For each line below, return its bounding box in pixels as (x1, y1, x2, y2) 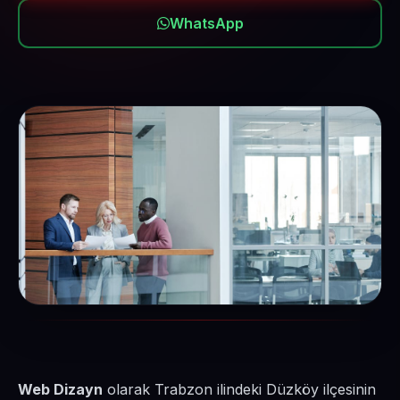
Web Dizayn (18, 380, 103, 398)
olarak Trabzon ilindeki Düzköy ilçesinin (103, 380, 376, 398)
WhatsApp (169, 14, 244, 32)
